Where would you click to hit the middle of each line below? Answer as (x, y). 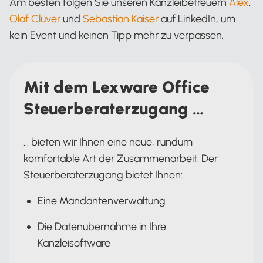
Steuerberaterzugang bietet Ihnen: (103, 175)
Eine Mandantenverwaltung (102, 201)
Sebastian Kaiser (121, 19)
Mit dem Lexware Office (117, 87)
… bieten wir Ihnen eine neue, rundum (108, 142)
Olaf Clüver (35, 19)
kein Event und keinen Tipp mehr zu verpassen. (117, 35)
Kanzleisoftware (74, 243)
